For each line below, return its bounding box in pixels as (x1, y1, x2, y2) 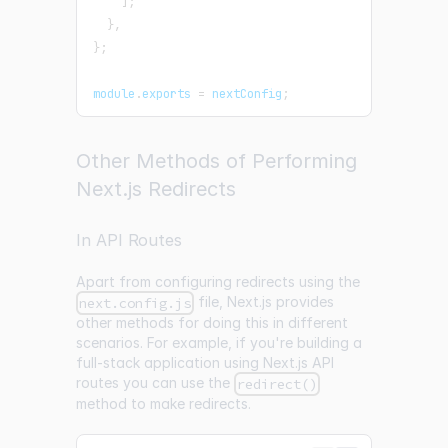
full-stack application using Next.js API (76, 354, 334, 372)
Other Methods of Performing (76, 148, 357, 173)
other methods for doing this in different (76, 314, 348, 332)
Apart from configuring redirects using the (76, 272, 360, 290)
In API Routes (76, 229, 183, 250)
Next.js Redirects (76, 176, 236, 201)
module (93, 85, 135, 102)
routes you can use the (76, 374, 234, 392)
